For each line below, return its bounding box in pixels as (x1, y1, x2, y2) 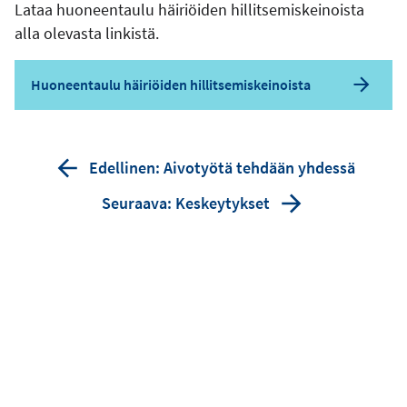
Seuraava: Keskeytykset (101, 192, 270, 213)
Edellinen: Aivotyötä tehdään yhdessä (88, 156, 355, 178)
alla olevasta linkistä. (15, 22, 159, 44)
